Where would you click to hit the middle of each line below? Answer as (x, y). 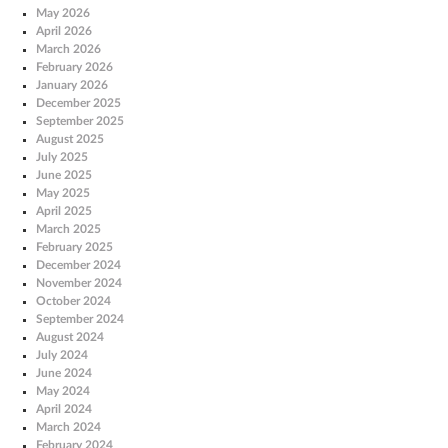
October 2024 (73, 300)
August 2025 (69, 138)
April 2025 (63, 210)
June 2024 (63, 372)
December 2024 (78, 264)
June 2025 (63, 174)
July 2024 (61, 354)
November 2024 (78, 282)
